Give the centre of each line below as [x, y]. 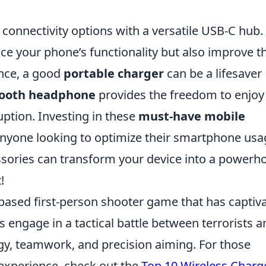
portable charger [114, 73]
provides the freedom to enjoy [180, 94]
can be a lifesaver [213, 73]
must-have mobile [192, 116]
